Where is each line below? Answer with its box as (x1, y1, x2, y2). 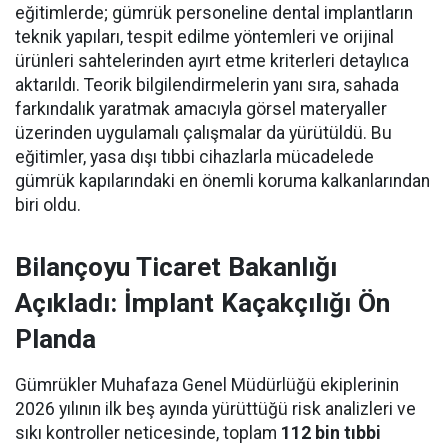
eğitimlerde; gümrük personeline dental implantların (15, 3, 413, 23)
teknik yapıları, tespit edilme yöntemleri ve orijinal (15, 27, 394, 47)
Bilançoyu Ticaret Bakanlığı (15, 252, 337, 282)
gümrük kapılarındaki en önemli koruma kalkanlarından (15, 171, 430, 191)
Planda (15, 324, 96, 354)
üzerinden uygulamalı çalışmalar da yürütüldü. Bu (15, 123, 392, 143)
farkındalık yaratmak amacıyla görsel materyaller (15, 99, 387, 119)
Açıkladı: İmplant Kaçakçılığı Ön (15, 288, 390, 318)
